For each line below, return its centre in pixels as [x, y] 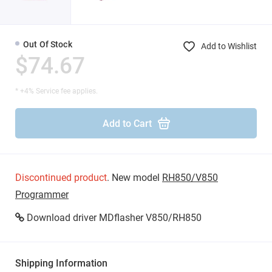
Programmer [42, 195]
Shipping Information [61, 263]
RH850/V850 [190, 178]
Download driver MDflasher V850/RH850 [114, 218]
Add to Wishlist [229, 46]
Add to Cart [127, 123]
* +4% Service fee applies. [56, 91]
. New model [134, 178]
